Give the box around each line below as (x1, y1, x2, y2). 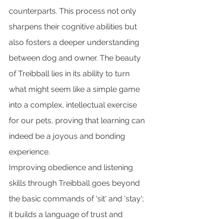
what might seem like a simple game (9, 84, 142, 94)
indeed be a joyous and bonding (9, 131, 127, 141)
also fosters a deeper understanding (9, 37, 141, 47)
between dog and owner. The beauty (9, 53, 143, 63)
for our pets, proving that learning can (9, 115, 147, 125)
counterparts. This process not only (9, 6, 138, 16)
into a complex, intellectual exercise (9, 100, 139, 109)
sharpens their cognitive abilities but (9, 22, 139, 31)
